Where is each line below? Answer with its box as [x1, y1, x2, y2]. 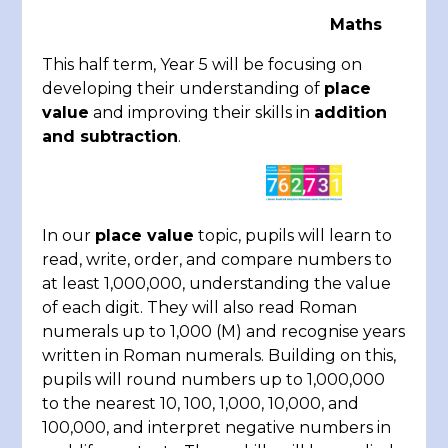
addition [314, 102, 388, 122]
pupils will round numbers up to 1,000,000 [42, 370, 386, 390]
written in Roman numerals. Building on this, [42, 346, 397, 366]
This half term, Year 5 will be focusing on [42, 54, 363, 74]
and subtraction [42, 126, 179, 146]
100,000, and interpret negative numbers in [42, 418, 392, 438]
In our [42, 226, 96, 246]
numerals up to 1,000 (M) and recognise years [42, 322, 406, 342]
